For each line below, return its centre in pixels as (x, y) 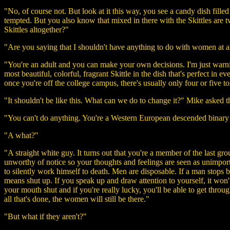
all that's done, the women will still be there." (77, 199)
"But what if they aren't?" (45, 216)
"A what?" (21, 135)
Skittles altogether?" (36, 29)
